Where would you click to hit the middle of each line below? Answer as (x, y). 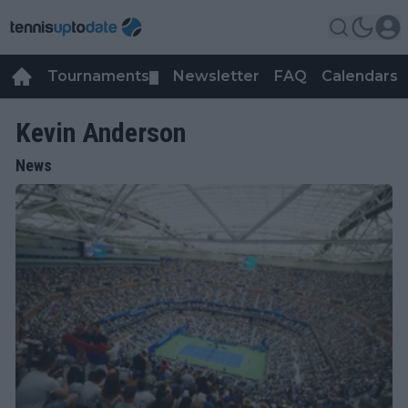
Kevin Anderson (101, 133)
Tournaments (98, 76)
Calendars (360, 76)
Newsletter (216, 76)
